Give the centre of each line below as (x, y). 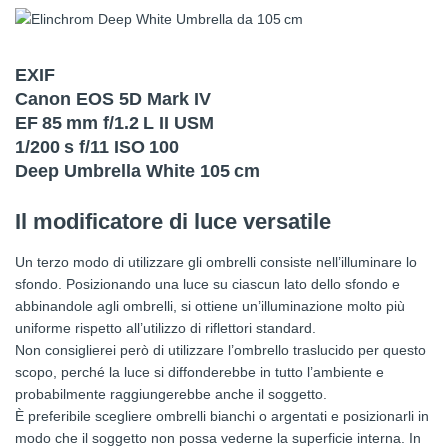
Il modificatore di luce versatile (173, 222)
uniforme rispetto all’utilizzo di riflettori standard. (165, 328)
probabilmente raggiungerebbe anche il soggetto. (171, 394)
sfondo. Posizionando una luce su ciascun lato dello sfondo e (207, 284)
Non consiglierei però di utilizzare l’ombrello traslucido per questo (220, 350)
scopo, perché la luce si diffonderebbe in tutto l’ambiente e (199, 372)
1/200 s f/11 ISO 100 (97, 147)
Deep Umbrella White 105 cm (137, 171)
